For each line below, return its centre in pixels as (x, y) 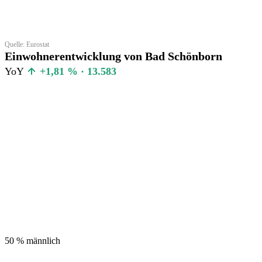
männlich (43, 240)
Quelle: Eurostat (27, 44)
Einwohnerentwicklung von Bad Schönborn (113, 56)
